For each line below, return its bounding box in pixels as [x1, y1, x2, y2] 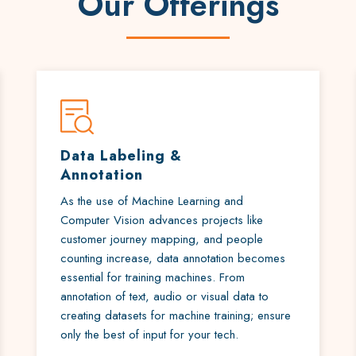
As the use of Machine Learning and [60, 192, 243, 210]
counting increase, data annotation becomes [60, 250, 285, 267]
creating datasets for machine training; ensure [60, 307, 291, 324]
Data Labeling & [60, 145, 182, 166]
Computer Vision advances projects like [60, 211, 263, 229]
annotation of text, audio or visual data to [60, 288, 269, 305]
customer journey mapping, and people [60, 230, 263, 248]
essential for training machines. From [60, 269, 245, 286]
